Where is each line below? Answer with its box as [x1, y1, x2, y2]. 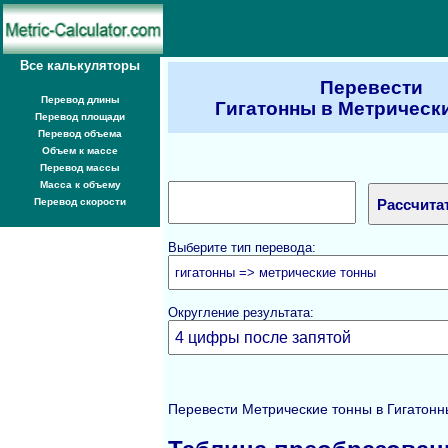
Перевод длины [40, 94, 120, 105]
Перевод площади [35, 111, 125, 122]
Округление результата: [168, 305, 314, 320]
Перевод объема [38, 128, 122, 139]
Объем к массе [42, 145, 118, 156]
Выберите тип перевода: [168, 240, 316, 255]
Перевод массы [40, 162, 120, 173]
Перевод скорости [34, 196, 126, 207]
